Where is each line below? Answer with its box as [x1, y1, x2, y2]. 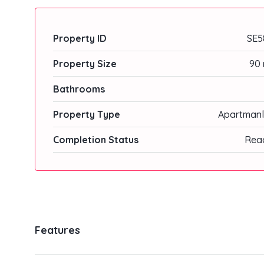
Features [35, 223, 80, 237]
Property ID [53, 32, 107, 45]
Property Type [53, 108, 120, 121]
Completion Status [53, 134, 138, 146]
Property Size [53, 58, 117, 70]
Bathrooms [53, 83, 105, 95]
